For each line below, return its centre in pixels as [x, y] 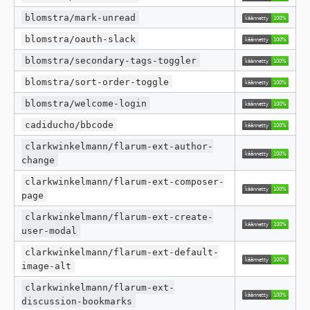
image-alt [46, 266]
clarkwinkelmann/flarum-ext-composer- [125, 181]
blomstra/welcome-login [86, 103]
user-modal [49, 230]
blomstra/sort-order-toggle [97, 82]
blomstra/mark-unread [81, 17]
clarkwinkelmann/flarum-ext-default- [122, 252]
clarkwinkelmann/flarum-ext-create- [119, 217]
